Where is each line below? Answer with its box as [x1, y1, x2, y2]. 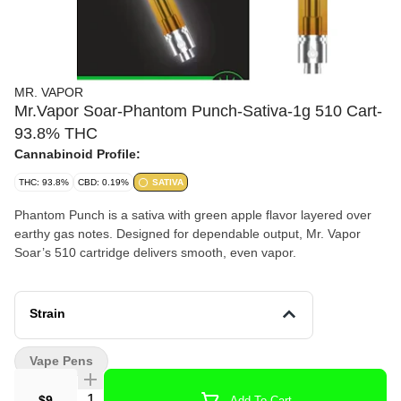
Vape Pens [30, 354, 93, 368]
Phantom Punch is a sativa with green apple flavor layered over [14, 208, 371, 222]
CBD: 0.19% [78, 177, 129, 187]
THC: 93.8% [19, 177, 69, 187]
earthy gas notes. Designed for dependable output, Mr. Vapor [14, 226, 361, 241]
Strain [30, 306, 65, 320]
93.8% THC [14, 124, 98, 142]
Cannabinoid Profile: [14, 147, 141, 161]
